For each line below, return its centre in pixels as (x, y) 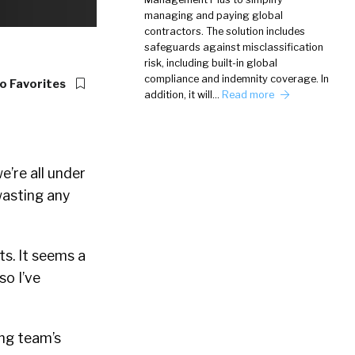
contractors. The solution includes (225, 31)
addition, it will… (183, 95)
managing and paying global (214, 15)
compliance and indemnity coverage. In (237, 79)
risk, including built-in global (211, 63)
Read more (249, 95)
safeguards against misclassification (234, 47)
